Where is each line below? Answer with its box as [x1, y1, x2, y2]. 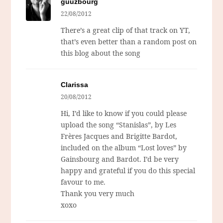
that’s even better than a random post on [61, 37, 197, 47]
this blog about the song [61, 48, 141, 58]
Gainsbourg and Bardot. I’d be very [61, 154, 179, 164]
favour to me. [61, 177, 106, 187]
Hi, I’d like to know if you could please [61, 109, 187, 118]
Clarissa [61, 81, 89, 89]
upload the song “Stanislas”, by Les [61, 120, 177, 130]
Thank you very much [61, 189, 135, 199]
